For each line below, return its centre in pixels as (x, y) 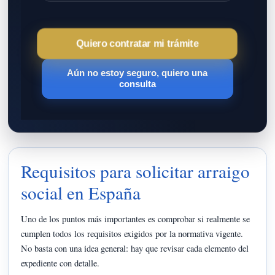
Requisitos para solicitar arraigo (136, 171)
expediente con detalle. (60, 263)
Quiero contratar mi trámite (137, 43)
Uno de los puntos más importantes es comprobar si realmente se (136, 219)
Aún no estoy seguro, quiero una (137, 72)
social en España (81, 192)
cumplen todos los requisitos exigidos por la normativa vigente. (132, 233)
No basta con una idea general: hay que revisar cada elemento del (135, 248)
